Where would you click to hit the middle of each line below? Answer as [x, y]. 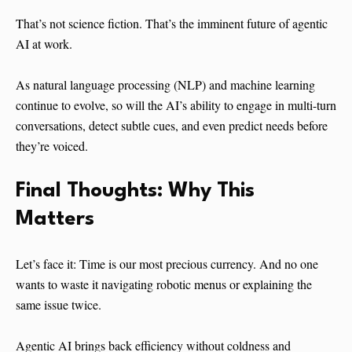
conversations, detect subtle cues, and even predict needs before [172, 126]
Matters [55, 220]
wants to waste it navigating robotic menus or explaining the [164, 284]
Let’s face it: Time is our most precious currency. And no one [167, 264]
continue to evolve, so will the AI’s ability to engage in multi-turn [176, 105]
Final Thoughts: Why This [135, 191]
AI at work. [44, 44]
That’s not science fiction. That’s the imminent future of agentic [172, 24]
